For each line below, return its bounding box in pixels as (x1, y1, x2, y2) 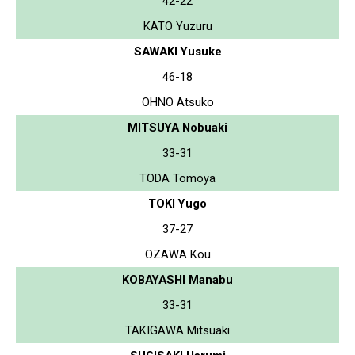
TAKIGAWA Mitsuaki (125, 323, 230, 338)
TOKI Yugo (148, 196, 207, 211)
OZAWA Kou (144, 246, 211, 261)
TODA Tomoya (139, 170, 216, 185)
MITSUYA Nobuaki (128, 120, 227, 135)
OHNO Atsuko (141, 94, 214, 109)
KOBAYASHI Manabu (122, 272, 233, 287)
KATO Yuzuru (143, 18, 212, 33)
